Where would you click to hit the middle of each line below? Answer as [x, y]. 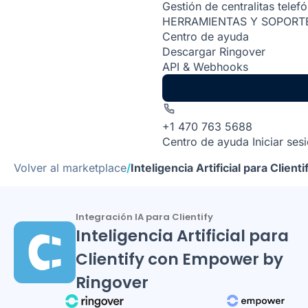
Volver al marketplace [70, 168]
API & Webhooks [205, 67]
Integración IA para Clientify [144, 217]
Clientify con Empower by [179, 259]
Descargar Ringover [214, 52]
